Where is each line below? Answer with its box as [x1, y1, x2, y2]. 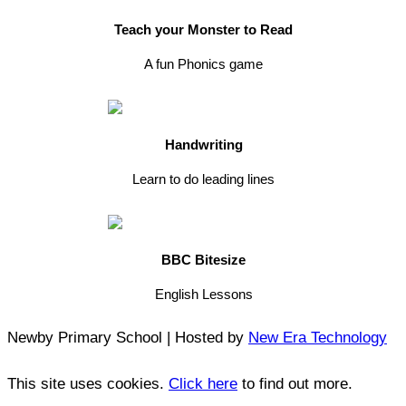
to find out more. [237, 374, 353, 392]
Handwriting [164, 136, 243, 152]
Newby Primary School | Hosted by [7, 328, 248, 346]
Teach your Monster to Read [114, 21, 293, 37]
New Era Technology [248, 328, 387, 346]
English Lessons [154, 285, 253, 302]
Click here [169, 374, 237, 392]
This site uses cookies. [7, 374, 169, 392]
